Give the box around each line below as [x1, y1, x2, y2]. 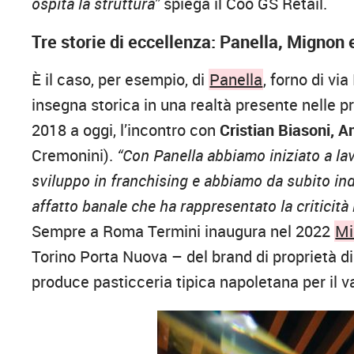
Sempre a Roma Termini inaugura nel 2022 [32, 220, 335, 243]
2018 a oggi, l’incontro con [32, 119, 220, 141]
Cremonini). [32, 145, 118, 167]
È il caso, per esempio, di [32, 69, 209, 91]
